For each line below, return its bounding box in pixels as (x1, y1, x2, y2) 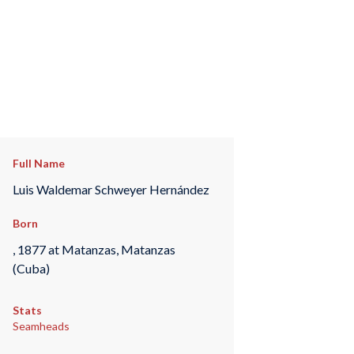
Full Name (12, 156, 65, 170)
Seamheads (12, 319, 70, 333)
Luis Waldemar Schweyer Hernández (12, 181, 209, 197)
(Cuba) (12, 260, 50, 276)
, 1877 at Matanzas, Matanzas (12, 241, 175, 257)
